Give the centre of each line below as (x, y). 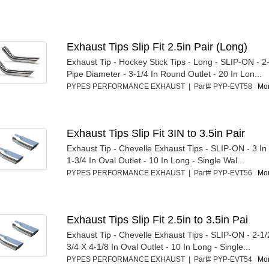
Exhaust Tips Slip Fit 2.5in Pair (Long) (157, 47)
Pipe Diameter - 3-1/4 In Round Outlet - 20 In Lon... (165, 74)
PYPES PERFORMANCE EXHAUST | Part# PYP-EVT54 (162, 260)
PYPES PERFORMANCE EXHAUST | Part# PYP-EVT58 (162, 87)
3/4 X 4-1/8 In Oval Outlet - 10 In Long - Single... (159, 247)
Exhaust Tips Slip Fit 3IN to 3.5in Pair (156, 134)
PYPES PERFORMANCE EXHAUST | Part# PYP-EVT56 (162, 173)
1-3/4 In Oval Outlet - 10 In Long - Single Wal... (156, 161)
